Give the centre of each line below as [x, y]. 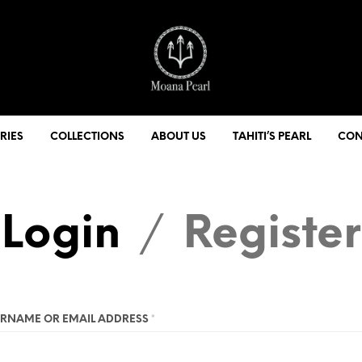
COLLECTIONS [87, 137]
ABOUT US [179, 137]
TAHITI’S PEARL [272, 137]
